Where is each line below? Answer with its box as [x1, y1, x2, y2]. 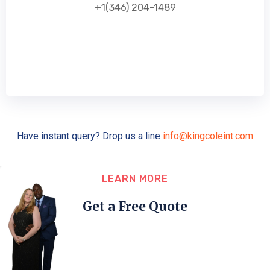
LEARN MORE [102, 172, 168, 184]
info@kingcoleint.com [163, 130, 253, 142]
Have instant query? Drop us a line [17, 130, 163, 142]
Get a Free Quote [83, 198, 187, 215]
